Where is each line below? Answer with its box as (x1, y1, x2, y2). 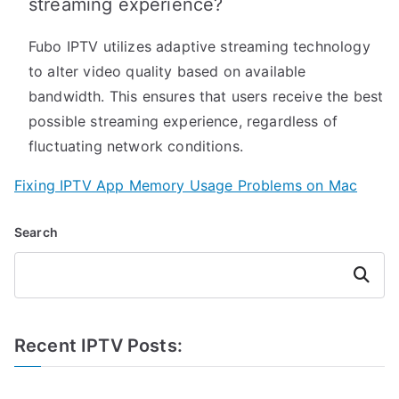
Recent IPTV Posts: (14, 335, 183, 357)
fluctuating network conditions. (28, 137, 243, 156)
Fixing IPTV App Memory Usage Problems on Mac (14, 176, 358, 195)
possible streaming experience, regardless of (28, 112, 338, 131)
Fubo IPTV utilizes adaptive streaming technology (28, 37, 370, 56)
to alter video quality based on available (28, 62, 306, 81)
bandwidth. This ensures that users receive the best (28, 87, 384, 106)
